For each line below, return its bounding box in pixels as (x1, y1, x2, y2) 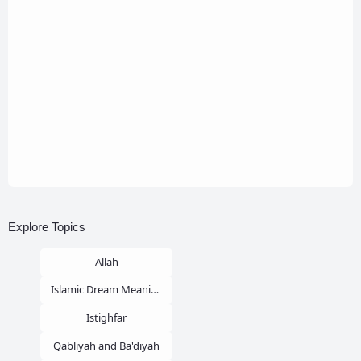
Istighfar (86, 310, 127, 326)
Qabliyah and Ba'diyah (53, 338, 160, 353)
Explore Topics (8, 219, 85, 234)
